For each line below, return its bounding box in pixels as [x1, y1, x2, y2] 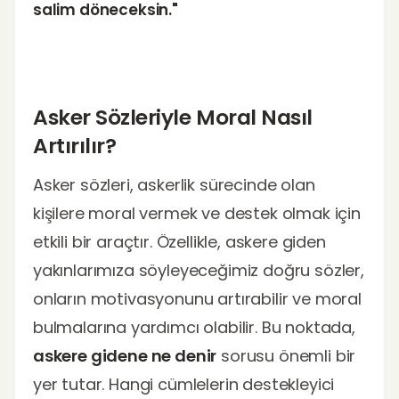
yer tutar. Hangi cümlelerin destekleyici [33, 373, 335, 395]
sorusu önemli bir [216, 345, 356, 367]
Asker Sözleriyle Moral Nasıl [33, 102, 313, 132]
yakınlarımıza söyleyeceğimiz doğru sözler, [33, 259, 364, 281]
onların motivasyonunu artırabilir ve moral [33, 288, 362, 310]
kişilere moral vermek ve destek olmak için [33, 202, 361, 224]
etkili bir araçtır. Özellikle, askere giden [33, 231, 326, 253]
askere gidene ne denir [33, 345, 217, 367]
